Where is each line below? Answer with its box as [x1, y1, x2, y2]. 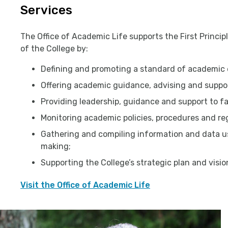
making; [41, 141, 71, 151]
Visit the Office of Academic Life [20, 180, 150, 190]
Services [20, 3, 72, 17]
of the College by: [20, 43, 88, 53]
